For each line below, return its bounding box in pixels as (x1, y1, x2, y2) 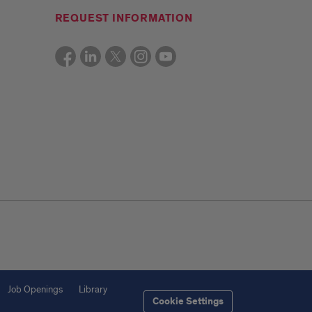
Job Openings (8, 283, 63, 295)
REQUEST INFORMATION (54, 11, 193, 26)
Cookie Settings (153, 295, 224, 308)
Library (79, 283, 107, 295)
